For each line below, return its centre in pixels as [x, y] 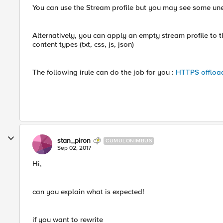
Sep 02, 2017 [74, 148]
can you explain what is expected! [88, 192]
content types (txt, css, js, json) [83, 44]
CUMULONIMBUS [129, 141]
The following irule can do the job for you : [104, 72]
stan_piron [74, 141]
